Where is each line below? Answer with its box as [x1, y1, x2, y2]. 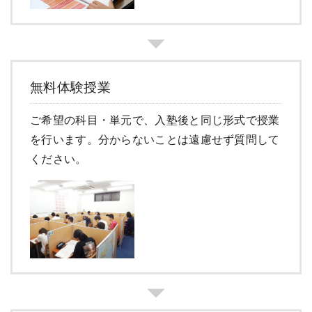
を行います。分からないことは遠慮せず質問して [30, 133, 280, 146]
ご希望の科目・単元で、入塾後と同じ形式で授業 [30, 114, 280, 126]
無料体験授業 [30, 79, 111, 95]
